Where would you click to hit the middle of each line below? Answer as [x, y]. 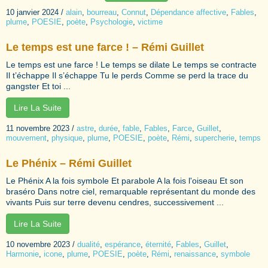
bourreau [102, 12]
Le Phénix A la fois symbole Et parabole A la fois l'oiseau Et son [125, 180]
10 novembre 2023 [38, 244]
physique [67, 138]
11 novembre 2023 [38, 128]
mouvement [26, 138]
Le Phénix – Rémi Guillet [69, 163]
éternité [158, 244]
